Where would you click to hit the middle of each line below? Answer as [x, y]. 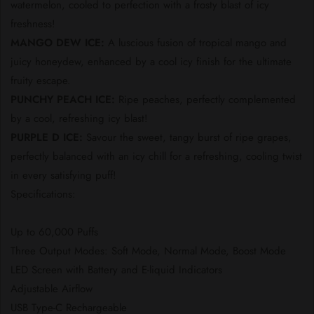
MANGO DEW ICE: [57, 42]
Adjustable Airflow [52, 288]
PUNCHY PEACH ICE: [63, 99]
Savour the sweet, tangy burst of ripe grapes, [187, 137]
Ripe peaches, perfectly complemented [205, 99]
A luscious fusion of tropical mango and [196, 42]
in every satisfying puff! [63, 175]
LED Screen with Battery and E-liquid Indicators [116, 269]
